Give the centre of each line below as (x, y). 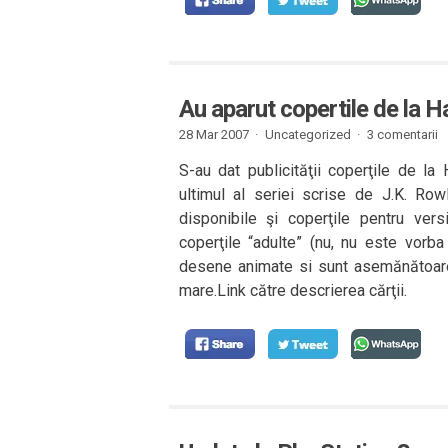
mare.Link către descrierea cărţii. (292, 290)
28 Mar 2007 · (218, 134)
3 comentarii (402, 134)
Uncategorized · (312, 134)
